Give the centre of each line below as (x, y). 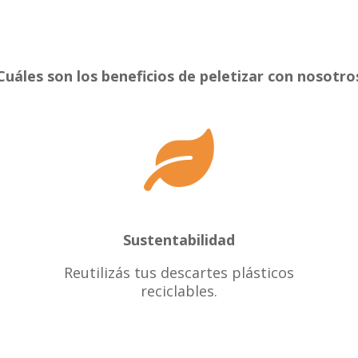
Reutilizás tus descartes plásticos (179, 273)
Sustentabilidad (179, 240)
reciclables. (179, 291)
